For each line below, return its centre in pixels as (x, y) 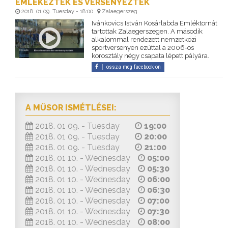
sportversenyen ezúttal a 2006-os (142, 48)
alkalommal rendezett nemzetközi (144, 40)
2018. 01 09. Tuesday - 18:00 (57, 12)
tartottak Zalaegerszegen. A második (147, 32)
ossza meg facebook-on (133, 67)
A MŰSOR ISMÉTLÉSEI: (71, 108)
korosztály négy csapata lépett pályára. (150, 56)
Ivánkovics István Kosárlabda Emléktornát (154, 23)
